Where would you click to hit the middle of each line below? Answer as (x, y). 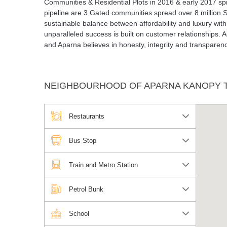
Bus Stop (83, 140)
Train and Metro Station (103, 165)
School (79, 213)
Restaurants (87, 116)
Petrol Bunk (86, 189)
